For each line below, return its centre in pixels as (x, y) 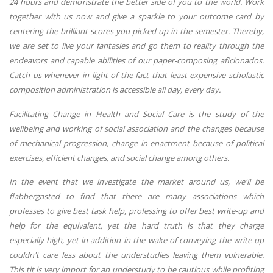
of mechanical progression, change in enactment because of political (136, 143)
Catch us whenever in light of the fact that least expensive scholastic (136, 75)
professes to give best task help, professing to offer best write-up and (136, 211)
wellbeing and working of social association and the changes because (136, 128)
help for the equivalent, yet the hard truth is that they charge (136, 226)
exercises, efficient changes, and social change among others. (120, 158)
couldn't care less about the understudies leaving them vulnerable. (136, 255)
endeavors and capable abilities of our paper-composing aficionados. (136, 60)
